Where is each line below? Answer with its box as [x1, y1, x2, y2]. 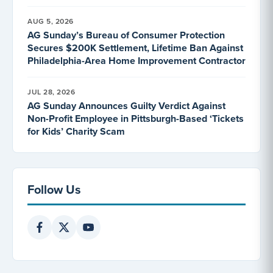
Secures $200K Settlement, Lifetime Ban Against [27, 40, 243, 55]
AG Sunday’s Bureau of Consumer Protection [27, 27, 225, 42]
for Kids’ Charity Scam [27, 124, 125, 138]
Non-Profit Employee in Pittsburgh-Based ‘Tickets [27, 111, 244, 126]
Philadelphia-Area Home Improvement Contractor [27, 53, 246, 68]
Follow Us [27, 180, 81, 198]
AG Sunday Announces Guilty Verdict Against [27, 98, 225, 113]
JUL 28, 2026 [27, 86, 75, 97]
